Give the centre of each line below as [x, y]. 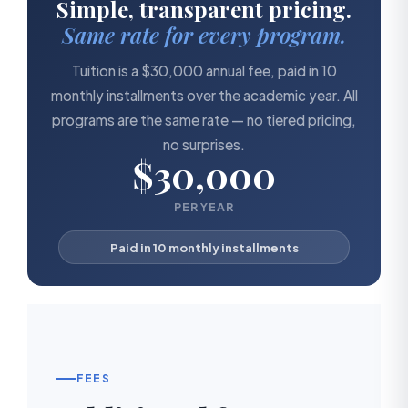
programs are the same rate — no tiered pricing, [204, 119]
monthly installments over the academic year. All [204, 95]
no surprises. [204, 144]
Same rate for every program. [204, 34]
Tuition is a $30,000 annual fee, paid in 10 [204, 70]
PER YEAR [204, 206]
